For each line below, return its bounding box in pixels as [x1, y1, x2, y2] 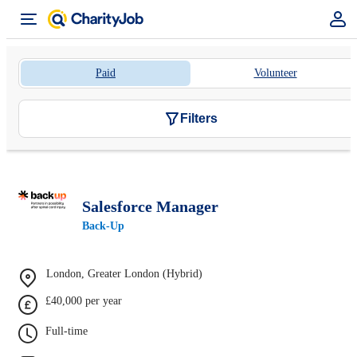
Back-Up [82, 219, 124, 232]
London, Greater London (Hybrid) [46, 267, 202, 280]
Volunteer [253, 67, 297, 79]
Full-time [45, 324, 88, 337]
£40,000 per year [45, 294, 122, 307]
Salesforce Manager [82, 197, 218, 215]
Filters [179, 112, 218, 125]
